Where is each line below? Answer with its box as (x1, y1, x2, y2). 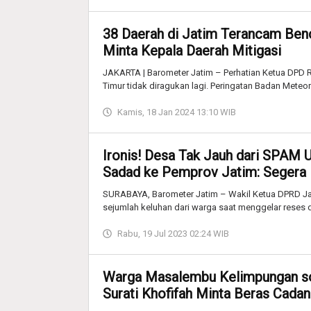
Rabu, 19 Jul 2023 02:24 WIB (117, 228, 229, 239)
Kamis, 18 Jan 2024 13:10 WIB (117, 106, 236, 117)
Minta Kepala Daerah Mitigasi (103, 42, 281, 59)
